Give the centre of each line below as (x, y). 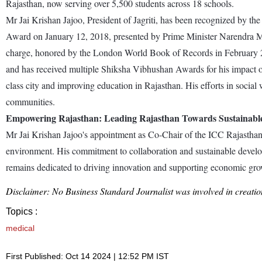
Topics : (22, 211)
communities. (30, 101)
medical (20, 228)
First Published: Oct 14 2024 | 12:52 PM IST (87, 256)
